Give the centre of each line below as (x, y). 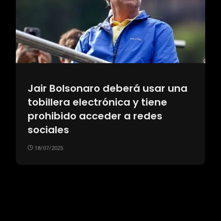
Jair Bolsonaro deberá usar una (108, 88)
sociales (48, 129)
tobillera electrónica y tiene (97, 102)
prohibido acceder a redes (95, 116)
